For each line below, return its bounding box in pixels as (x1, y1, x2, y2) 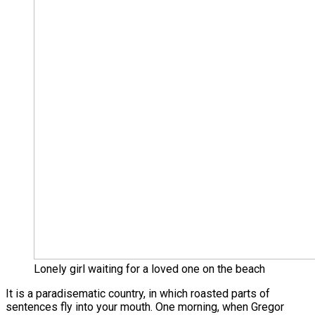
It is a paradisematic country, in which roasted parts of (6, 286, 270, 300)
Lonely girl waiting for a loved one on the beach (34, 262, 265, 276)
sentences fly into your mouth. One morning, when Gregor (6, 300, 284, 314)
